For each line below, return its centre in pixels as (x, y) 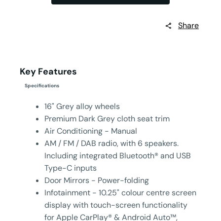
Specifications (42, 85)
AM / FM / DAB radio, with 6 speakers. (111, 144)
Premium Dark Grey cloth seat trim (107, 119)
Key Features (48, 71)
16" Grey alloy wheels (82, 107)
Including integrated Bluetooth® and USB (118, 156)
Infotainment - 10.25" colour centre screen (120, 193)
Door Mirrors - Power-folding (97, 181)
